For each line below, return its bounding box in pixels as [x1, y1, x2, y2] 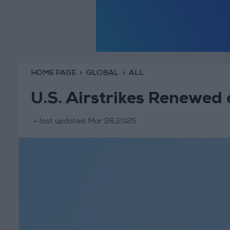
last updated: [39, 118, 88, 126]
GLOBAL [86, 69, 119, 77]
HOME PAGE [30, 69, 76, 77]
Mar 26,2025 [88, 118, 136, 126]
